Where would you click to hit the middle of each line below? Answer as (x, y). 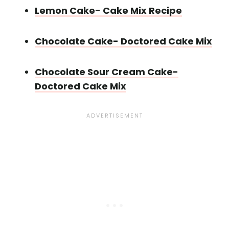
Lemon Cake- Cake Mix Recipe (108, 10)
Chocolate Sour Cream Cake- (107, 72)
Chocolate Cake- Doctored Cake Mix (123, 41)
